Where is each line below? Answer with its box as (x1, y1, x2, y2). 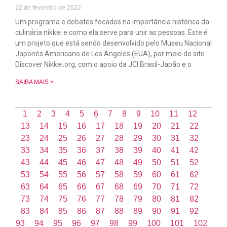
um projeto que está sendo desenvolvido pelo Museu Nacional (15, 39, 212, 47)
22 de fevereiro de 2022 (15, 4, 81, 11)
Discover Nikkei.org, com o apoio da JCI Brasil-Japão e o (15, 60, 192, 68)
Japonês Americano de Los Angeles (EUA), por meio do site (15, 49, 205, 58)
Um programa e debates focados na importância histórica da (15, 17, 209, 26)
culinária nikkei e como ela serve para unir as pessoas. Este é (15, 28, 208, 36)
